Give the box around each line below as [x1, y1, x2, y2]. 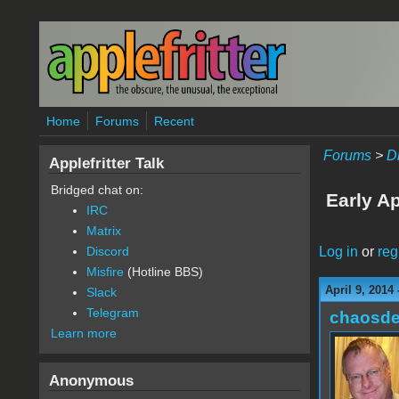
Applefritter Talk [48, 154, 164, 172]
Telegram [85, 305, 139, 320]
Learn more [50, 326, 117, 340]
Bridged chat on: [50, 183, 143, 197]
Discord [85, 244, 129, 258]
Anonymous [48, 371, 134, 389]
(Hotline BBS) [123, 265, 203, 279]
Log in [318, 243, 358, 259]
